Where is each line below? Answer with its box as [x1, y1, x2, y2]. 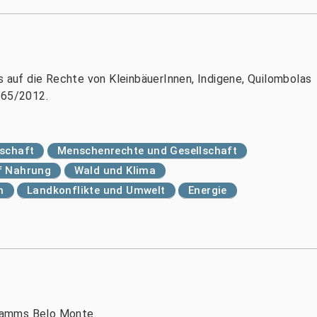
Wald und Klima [74, 164, 156, 177]
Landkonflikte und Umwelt [27, 184, 166, 197]
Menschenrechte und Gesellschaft [57, 144, 238, 157]
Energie [188, 184, 227, 197]
